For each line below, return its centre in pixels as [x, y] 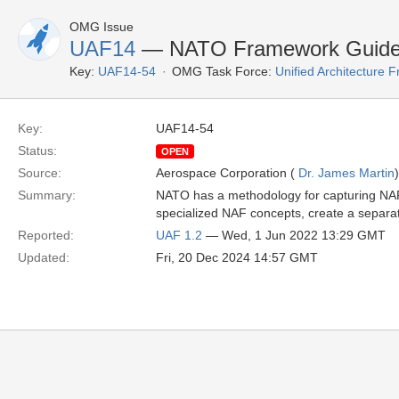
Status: [37, 151]
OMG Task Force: [222, 71]
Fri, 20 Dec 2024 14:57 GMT [237, 257]
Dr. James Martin [346, 173]
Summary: [47, 195]
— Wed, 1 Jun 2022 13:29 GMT [294, 235]
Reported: [46, 235]
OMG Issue [102, 27]
